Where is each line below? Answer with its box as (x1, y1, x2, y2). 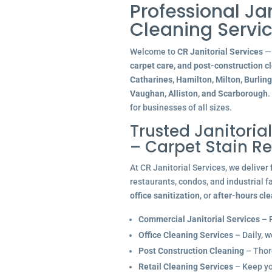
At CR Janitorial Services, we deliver (129, 163, 270, 172)
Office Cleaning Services (138, 230, 233, 240)
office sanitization (129, 191, 200, 200)
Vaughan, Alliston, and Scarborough (129, 89, 268, 98)
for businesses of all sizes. (129, 103, 232, 112)
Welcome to (129, 47, 177, 56)
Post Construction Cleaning (138, 246, 244, 256)
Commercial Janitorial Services (138, 214, 260, 224)
